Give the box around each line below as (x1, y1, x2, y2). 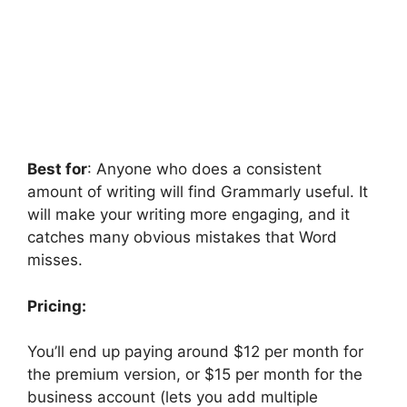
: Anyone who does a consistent (87, 160, 322, 179)
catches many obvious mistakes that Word (27, 228, 337, 247)
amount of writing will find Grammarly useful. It (27, 183, 368, 202)
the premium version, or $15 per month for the (27, 365, 362, 384)
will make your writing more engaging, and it (27, 205, 350, 224)
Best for (27, 160, 87, 179)
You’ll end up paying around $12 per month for (27, 342, 363, 362)
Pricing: (27, 296, 86, 315)
